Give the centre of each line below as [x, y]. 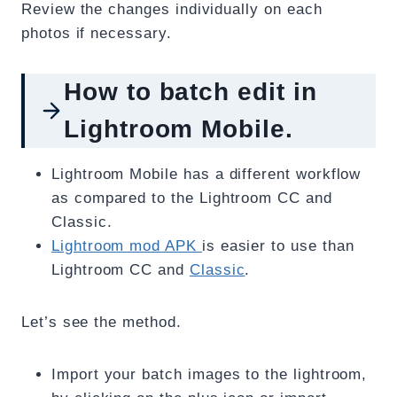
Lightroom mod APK [127, 246]
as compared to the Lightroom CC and [192, 198]
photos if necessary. [97, 34]
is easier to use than [278, 246]
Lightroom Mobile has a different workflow [206, 175]
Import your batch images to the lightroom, [210, 375]
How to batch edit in [191, 92]
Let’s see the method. [101, 323]
